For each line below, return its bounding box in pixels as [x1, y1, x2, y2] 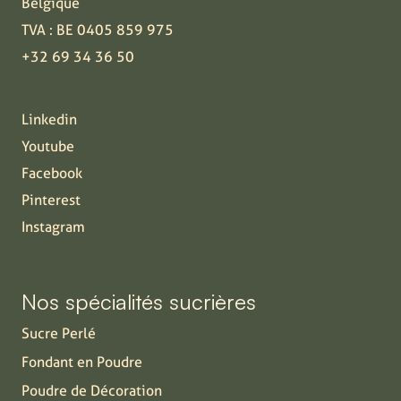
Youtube [21, 137, 74, 155]
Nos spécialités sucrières [21, 287, 256, 315]
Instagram [21, 218, 85, 235]
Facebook [21, 164, 82, 182]
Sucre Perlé [21, 324, 96, 342]
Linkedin [21, 110, 77, 128]
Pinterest [21, 191, 81, 209]
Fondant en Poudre [21, 353, 142, 371]
